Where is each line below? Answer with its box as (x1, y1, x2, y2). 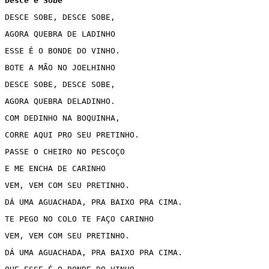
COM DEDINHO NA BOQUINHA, (5, 113, 125, 122)
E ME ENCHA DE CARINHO (5, 164, 106, 173)
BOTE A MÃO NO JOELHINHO (5, 63, 115, 72)
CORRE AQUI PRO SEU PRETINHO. (5, 130, 139, 139)
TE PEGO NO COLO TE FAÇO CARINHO (5, 214, 154, 223)
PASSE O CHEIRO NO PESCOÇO (5, 147, 125, 156)
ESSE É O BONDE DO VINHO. (5, 46, 120, 55)
